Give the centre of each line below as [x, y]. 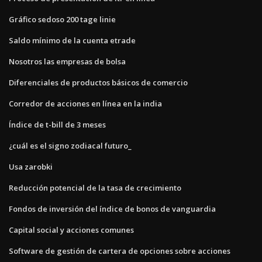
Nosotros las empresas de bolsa [67, 61]
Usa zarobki [31, 166]
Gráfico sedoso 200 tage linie [62, 19]
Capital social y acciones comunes [71, 230]
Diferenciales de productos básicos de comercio [98, 82]
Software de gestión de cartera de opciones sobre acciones [120, 251]
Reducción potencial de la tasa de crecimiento [95, 187]
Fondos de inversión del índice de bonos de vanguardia [112, 208]
